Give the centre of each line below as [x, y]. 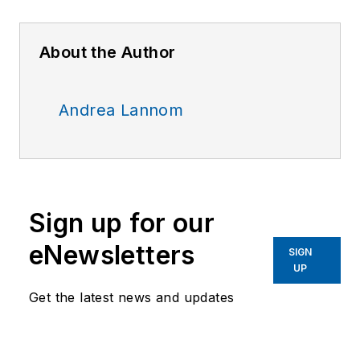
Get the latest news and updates [132, 298]
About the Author [108, 53]
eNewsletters [112, 256]
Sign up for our [122, 223]
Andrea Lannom [121, 110]
